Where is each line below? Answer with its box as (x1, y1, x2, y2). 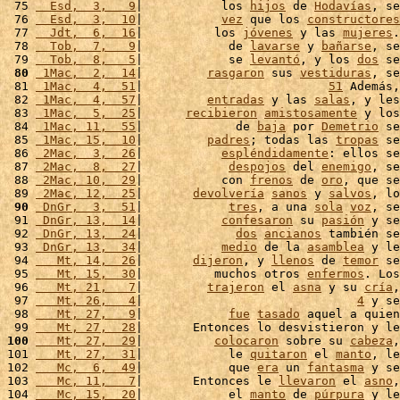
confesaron (221, 213, 293, 227)
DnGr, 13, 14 (36, 213, 136, 227)
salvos (329, 187, 371, 200)
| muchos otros (136, 267, 307, 280)
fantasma (307, 361, 364, 374)
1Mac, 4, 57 (36, 93, 136, 106)
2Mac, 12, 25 (36, 187, 136, 200)
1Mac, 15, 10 (36, 133, 136, 146)
